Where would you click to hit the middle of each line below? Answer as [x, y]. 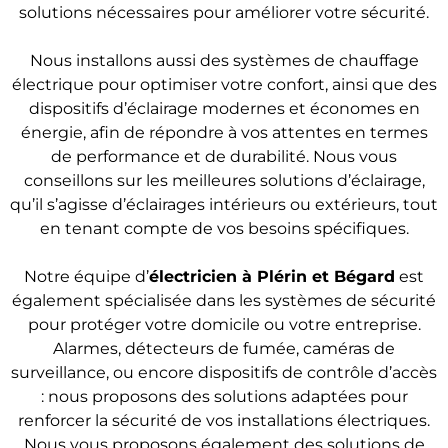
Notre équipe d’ [86, 276]
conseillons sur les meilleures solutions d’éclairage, [224, 180]
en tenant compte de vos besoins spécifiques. [224, 228]
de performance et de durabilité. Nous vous [224, 156]
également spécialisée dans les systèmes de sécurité [224, 300]
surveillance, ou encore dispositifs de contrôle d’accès [224, 372]
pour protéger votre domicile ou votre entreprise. [224, 324]
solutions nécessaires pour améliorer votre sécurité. [224, 12]
